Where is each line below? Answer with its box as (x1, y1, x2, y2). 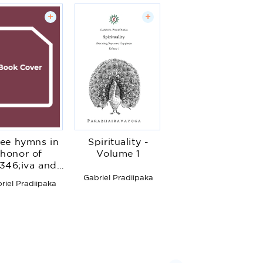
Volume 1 (96, 149, 140, 159)
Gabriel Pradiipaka (83, 174, 154, 182)
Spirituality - (88, 137, 149, 147)
